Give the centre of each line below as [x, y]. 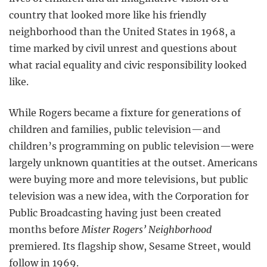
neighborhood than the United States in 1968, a [122, 31]
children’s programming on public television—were [131, 146]
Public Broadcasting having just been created [115, 212]
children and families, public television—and [115, 129]
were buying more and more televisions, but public [128, 179]
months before [45, 229]
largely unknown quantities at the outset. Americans [133, 162]
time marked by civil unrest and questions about [123, 48]
